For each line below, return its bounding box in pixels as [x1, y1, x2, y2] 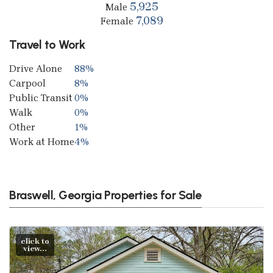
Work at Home [9, 135, 74, 147]
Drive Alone [9, 62, 62, 74]
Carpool [9, 77, 46, 89]
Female [101, 15, 136, 27]
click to [21, 236, 49, 246]
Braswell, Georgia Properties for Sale [9, 187, 202, 202]
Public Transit [9, 91, 73, 104]
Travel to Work [9, 37, 85, 52]
